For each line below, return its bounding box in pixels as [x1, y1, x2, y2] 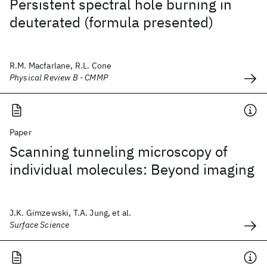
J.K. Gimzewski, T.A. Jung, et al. [10, 207, 132, 218]
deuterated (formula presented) [10, 13, 213, 32]
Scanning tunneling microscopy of [10, 142, 228, 161]
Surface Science [10, 219, 70, 230]
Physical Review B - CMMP [10, 72, 108, 83]
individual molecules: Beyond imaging [10, 160, 254, 179]
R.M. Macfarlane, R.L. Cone [10, 60, 112, 71]
